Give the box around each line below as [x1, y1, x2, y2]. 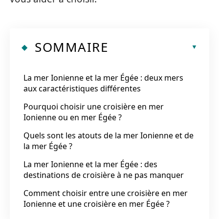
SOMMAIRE [35, 38, 108, 56]
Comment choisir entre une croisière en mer [23, 187, 188, 198]
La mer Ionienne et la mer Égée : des [23, 158, 157, 170]
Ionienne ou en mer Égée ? [23, 111, 122, 123]
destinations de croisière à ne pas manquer [23, 169, 184, 180]
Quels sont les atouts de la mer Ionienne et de [23, 130, 194, 141]
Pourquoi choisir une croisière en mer [23, 101, 164, 112]
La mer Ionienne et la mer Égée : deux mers [23, 72, 183, 83]
